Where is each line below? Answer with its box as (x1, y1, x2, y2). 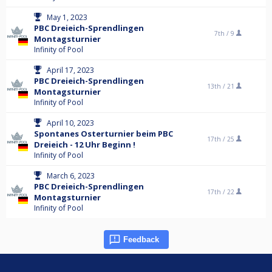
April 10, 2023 (47, 118, 94, 128)
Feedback (123, 235, 159, 244)
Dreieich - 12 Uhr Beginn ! (34, 139, 135, 150)
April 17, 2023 (47, 65, 94, 75)
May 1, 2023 (47, 12, 87, 22)
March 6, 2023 (47, 171, 95, 181)
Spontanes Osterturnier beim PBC (34, 128, 173, 139)
